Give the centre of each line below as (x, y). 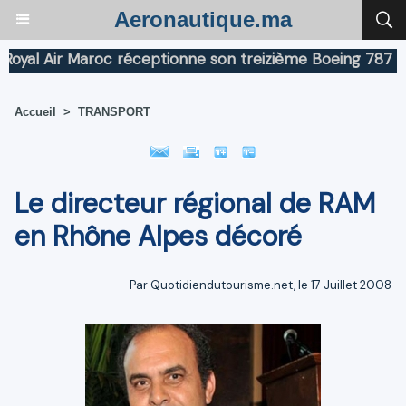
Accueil (35, 111)
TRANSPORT (114, 111)
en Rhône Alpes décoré (158, 236)
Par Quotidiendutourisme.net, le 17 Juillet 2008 (261, 285)
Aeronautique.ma (203, 19)
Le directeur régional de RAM (195, 203)
